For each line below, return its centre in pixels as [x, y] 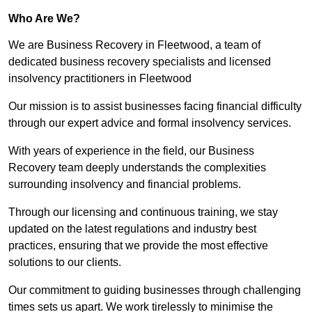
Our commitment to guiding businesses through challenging [155, 290]
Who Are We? [44, 19]
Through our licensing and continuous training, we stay [143, 212]
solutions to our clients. [66, 263]
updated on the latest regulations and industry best [132, 229]
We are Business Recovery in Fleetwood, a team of [134, 45]
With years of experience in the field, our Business [131, 151]
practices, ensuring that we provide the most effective [138, 246]
